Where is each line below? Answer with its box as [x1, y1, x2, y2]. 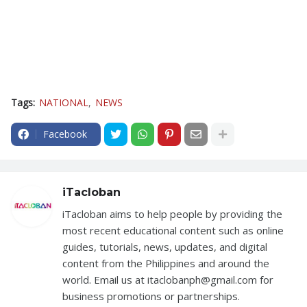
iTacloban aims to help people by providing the [62, 207, 282, 221]
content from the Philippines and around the [62, 256, 269, 270]
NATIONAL [39, 96, 88, 109]
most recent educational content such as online [62, 223, 284, 237]
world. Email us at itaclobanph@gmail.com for [62, 273, 273, 286]
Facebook [43, 127, 87, 140]
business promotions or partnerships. [62, 289, 240, 303]
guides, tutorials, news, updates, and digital [62, 240, 267, 254]
